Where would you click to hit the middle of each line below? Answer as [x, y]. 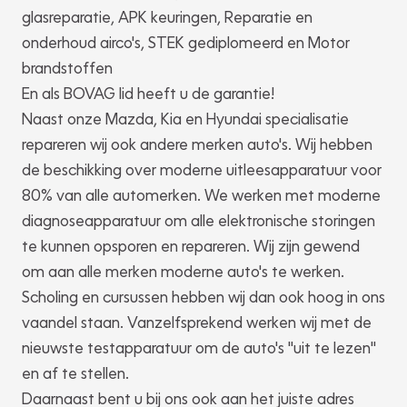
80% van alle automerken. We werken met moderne [201, 195]
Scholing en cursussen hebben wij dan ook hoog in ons [203, 297]
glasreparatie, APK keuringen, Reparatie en [167, 17]
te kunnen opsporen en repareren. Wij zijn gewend [191, 246]
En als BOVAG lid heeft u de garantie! [148, 94]
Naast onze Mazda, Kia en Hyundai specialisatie [185, 119]
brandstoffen [67, 68]
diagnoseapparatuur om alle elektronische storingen [199, 221]
